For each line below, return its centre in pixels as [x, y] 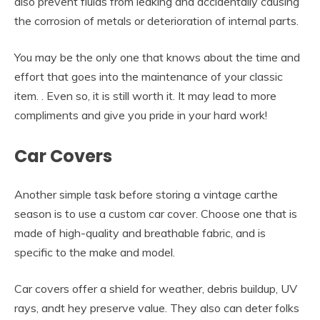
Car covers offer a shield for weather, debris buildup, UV [156, 289]
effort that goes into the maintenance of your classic [149, 77]
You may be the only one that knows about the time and [157, 57]
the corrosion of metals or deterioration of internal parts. [156, 21]
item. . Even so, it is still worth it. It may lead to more [145, 96]
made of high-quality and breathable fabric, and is [140, 233]
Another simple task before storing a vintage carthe [146, 195]
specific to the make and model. [95, 252]
